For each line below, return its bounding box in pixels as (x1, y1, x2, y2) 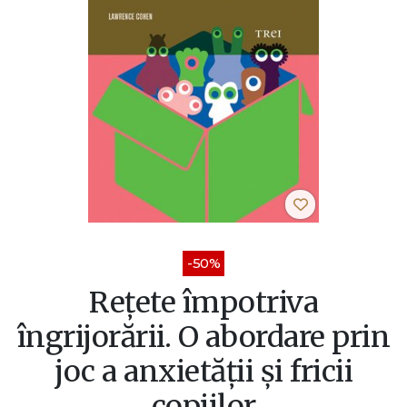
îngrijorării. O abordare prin (16, 318, 391, 355)
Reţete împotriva (89, 283, 318, 321)
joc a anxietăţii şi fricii (55, 352, 352, 390)
